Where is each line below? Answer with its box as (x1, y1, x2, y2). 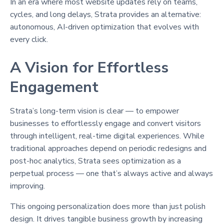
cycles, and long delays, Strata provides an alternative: (10, 8, 201, 20)
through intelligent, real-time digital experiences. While (10, 130, 204, 141)
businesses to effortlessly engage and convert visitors (10, 117, 201, 129)
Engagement (10, 76, 98, 97)
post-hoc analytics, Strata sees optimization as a (10, 155, 181, 166)
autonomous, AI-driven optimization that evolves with (10, 21, 199, 32)
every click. (10, 33, 48, 45)
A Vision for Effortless (10, 57, 168, 78)
